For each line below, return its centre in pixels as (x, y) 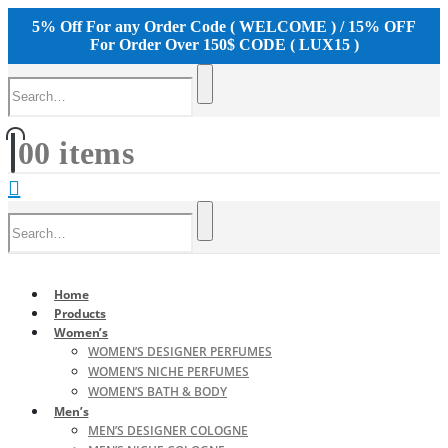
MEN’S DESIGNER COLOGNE (168, 430)
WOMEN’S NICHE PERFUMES (168, 371)
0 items (84, 152)
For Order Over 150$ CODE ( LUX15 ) (224, 44)
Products (80, 313)
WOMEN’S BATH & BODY (157, 391)
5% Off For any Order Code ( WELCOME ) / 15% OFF (224, 26)
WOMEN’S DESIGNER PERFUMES (180, 351)
